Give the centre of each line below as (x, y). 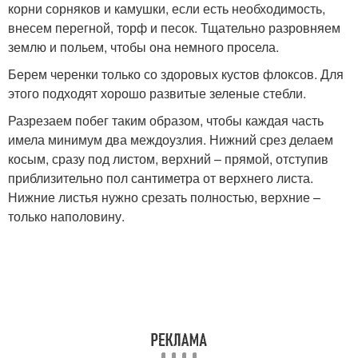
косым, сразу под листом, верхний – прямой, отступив (168, 158)
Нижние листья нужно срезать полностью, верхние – (164, 197)
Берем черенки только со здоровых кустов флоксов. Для (176, 74)
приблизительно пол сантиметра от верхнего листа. (161, 177)
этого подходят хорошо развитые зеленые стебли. (157, 93)
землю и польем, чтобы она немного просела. (143, 46)
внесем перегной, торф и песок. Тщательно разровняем (174, 27)
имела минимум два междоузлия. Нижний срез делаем (171, 139)
